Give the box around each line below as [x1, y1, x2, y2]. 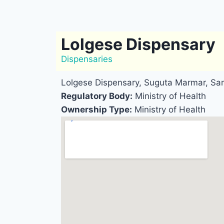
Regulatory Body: [61, 91, 132, 101]
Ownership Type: [61, 104, 132, 115]
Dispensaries [61, 54, 112, 64]
